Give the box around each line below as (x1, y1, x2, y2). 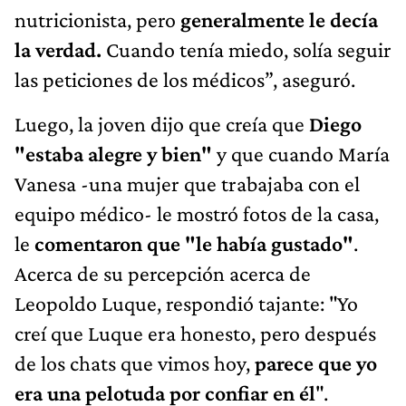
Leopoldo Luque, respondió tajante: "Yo (14, 290, 358, 315)
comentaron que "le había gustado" (34, 230, 353, 256)
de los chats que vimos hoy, (14, 350, 255, 375)
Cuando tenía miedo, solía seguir (101, 36, 391, 62)
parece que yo (255, 350, 377, 375)
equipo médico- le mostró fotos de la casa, (14, 200, 379, 226)
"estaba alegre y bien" (14, 140, 212, 166)
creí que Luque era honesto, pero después (14, 320, 376, 345)
